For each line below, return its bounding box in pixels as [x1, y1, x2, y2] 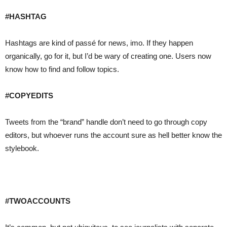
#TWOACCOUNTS [5, 197, 70, 206]
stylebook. [5, 144, 39, 153]
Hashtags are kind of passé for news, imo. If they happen [5, 39, 193, 48]
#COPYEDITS [5, 91, 53, 100]
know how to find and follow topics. [5, 65, 119, 74]
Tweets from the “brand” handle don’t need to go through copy [5, 118, 207, 127]
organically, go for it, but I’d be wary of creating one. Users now [5, 52, 211, 61]
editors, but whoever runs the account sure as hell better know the [5, 131, 222, 140]
